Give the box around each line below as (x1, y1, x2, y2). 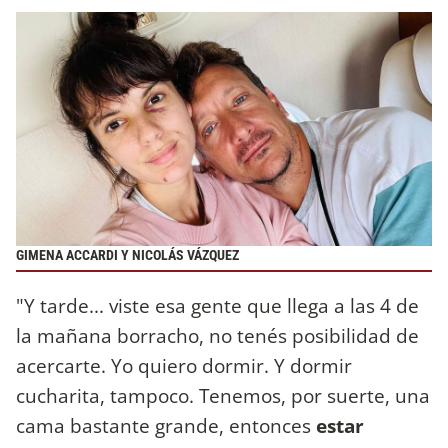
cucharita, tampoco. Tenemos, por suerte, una (16, 382, 430, 410)
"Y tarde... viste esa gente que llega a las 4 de (16, 292, 419, 320)
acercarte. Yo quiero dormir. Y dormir (16, 352, 352, 380)
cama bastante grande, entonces (16, 412, 311, 440)
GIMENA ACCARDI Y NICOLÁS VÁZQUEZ (16, 247, 239, 265)
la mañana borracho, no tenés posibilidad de (16, 322, 419, 350)
